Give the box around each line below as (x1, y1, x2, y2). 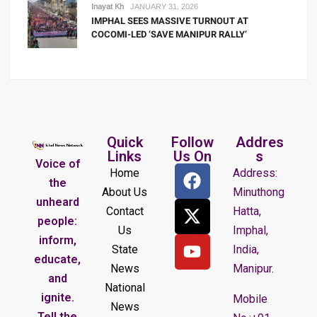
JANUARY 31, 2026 (130, 1, 199, 11)
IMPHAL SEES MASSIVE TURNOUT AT (91, 13, 249, 28)
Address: (233, 166, 278, 180)
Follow (171, 133, 214, 151)
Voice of (35, 156, 80, 171)
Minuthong (233, 185, 285, 199)
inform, (38, 233, 76, 247)
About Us (102, 185, 148, 199)
